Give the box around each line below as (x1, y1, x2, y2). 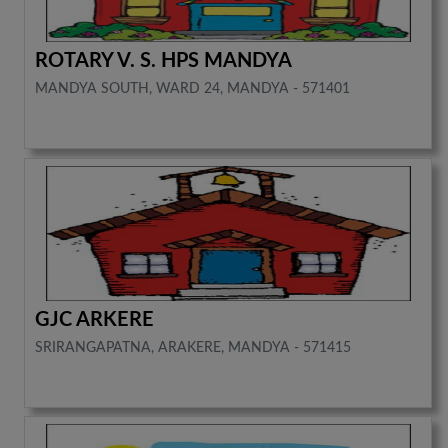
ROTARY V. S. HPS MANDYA (35, 51, 293, 72)
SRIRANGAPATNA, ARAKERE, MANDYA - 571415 (35, 340, 352, 355)
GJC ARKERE (35, 309, 155, 330)
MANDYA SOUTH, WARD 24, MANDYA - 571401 (35, 82, 351, 97)
